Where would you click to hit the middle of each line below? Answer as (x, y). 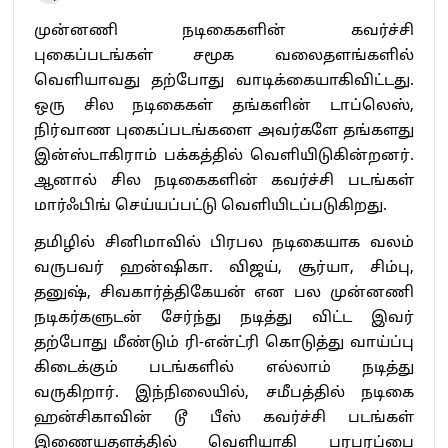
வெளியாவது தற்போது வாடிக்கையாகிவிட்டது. (224, 81)
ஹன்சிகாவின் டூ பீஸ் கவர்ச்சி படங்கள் (224, 418)
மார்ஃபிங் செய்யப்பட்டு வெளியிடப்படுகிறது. (211, 206)
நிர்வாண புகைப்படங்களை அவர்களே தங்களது (224, 131)
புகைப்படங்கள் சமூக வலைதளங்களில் (224, 56)
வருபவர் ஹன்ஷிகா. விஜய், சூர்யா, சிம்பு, (224, 268)
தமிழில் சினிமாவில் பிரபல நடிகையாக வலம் (224, 243)
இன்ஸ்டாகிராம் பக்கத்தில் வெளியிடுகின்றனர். (224, 156)
